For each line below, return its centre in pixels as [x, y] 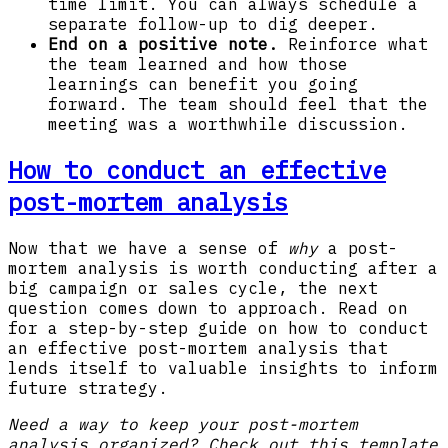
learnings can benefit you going [203, 84]
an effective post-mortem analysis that [198, 348]
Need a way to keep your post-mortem [183, 424]
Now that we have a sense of [148, 248]
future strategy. [88, 388]
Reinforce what [353, 44]
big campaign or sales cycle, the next [193, 288]
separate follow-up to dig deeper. [213, 24]
